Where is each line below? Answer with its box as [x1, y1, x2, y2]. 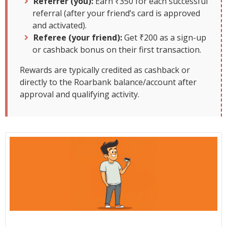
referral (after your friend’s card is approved [32, 8, 200, 19]
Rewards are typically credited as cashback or [20, 64, 190, 76]
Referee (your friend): [33, 32, 122, 44]
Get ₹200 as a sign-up [122, 32, 206, 44]
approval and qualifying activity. [20, 89, 139, 100]
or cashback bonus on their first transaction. [32, 44, 201, 56]
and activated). [32, 20, 87, 31]
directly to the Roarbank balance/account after [20, 77, 197, 88]
